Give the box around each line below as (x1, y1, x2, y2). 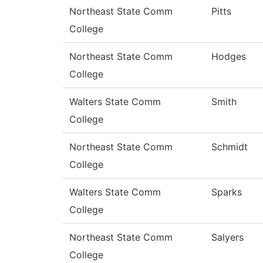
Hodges (211, 50, 246, 63)
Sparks (211, 186, 242, 198)
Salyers (211, 231, 244, 244)
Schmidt (211, 141, 248, 153)
